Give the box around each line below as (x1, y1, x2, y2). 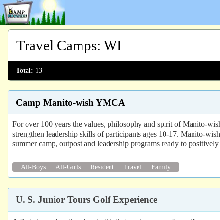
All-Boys (21, 163, 46, 171)
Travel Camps (16, 37, 97, 53)
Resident (90, 163, 114, 171)
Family (151, 163, 171, 171)
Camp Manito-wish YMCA (16, 97, 125, 108)
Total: (16, 66, 33, 74)
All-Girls (55, 163, 81, 171)
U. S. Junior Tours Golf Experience (16, 194, 157, 205)
